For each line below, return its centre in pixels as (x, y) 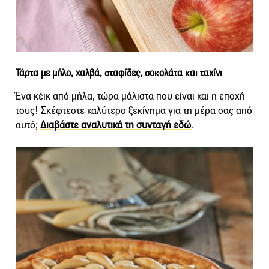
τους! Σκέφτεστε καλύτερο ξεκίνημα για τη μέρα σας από (134, 110)
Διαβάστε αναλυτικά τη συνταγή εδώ (116, 125)
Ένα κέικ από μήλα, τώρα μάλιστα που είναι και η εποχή (130, 96)
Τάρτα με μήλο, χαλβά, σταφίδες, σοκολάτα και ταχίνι (119, 73)
